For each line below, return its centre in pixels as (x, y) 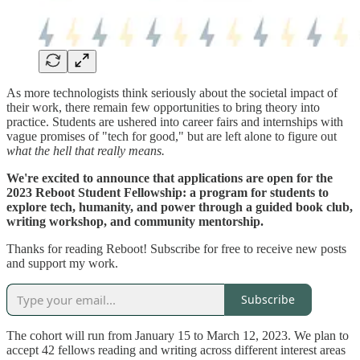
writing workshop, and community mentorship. (135, 221)
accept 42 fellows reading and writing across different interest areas (176, 350)
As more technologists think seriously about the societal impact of (172, 92)
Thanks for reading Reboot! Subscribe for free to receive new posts (176, 248)
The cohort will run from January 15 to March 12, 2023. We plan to (178, 335)
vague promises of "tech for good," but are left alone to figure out (172, 136)
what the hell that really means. (86, 150)
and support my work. (62, 263)
